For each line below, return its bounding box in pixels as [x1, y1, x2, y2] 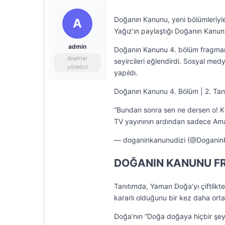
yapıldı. [114, 68, 138, 77]
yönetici [67, 63, 88, 70]
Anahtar [67, 55, 87, 62]
